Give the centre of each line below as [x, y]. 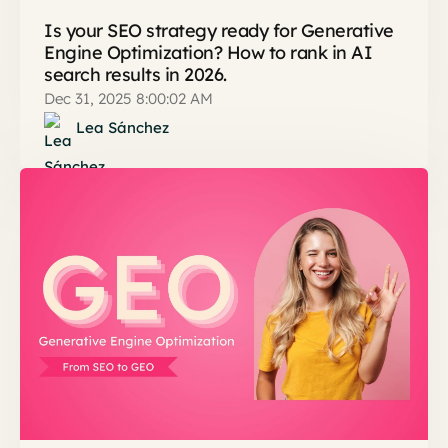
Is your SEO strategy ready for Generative [219, 31]
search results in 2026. [135, 75]
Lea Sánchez [122, 128]
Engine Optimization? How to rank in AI [208, 53]
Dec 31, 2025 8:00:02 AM [128, 99]
